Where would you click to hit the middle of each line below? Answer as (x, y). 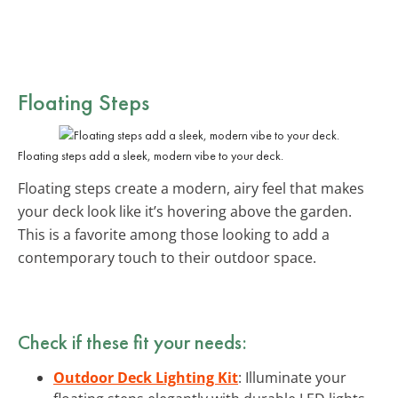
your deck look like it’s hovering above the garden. (185, 211)
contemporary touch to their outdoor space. (167, 257)
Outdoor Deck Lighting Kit (146, 377)
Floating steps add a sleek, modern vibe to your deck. (151, 155)
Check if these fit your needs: (132, 342)
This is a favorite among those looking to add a (174, 234)
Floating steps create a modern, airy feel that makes (191, 188)
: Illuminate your (292, 377)
